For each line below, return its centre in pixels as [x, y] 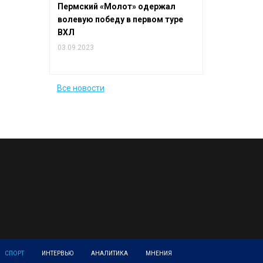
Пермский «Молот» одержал [116, 6]
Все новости [80, 88]
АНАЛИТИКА [109, 253]
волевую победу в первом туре [120, 19]
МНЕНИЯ [159, 253]
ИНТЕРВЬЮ [58, 253]
